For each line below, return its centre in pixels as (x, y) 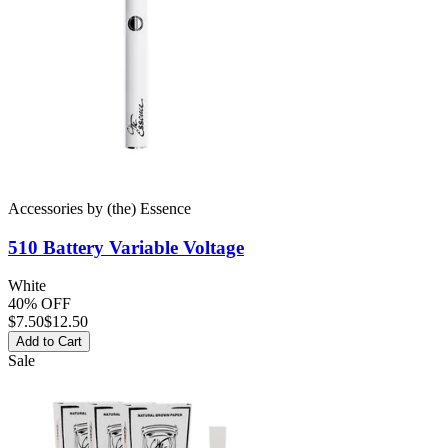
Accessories (45, 208)
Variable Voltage (174, 247)
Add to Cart (49, 342)
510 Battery (56, 247)
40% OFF (39, 304)
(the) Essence (149, 208)
